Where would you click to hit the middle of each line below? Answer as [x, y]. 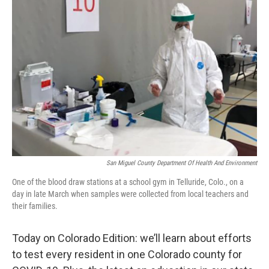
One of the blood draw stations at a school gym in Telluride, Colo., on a [128, 182]
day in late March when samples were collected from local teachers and [130, 194]
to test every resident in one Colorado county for [127, 254]
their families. [35, 206]
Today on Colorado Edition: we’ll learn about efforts [132, 238]
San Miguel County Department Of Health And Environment [182, 163]
